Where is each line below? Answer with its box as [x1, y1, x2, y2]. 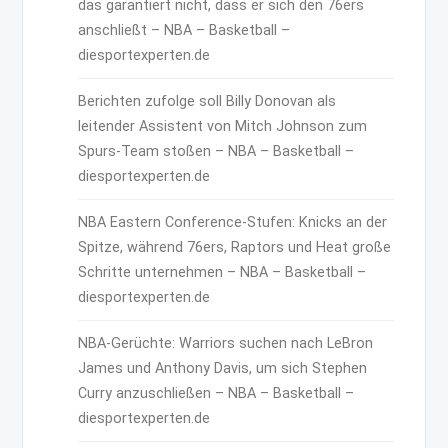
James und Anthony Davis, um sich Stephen [78, 359, 368, 377]
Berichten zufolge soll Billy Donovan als [78, 92, 337, 110]
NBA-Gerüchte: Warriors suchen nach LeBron [78, 334, 374, 352]
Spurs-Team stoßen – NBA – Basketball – [78, 142, 355, 160]
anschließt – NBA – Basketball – [78, 21, 291, 39]
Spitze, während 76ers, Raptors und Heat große [78, 238, 392, 256]
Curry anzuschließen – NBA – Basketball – [78, 384, 355, 402]
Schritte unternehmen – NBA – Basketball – [78, 263, 367, 281]
